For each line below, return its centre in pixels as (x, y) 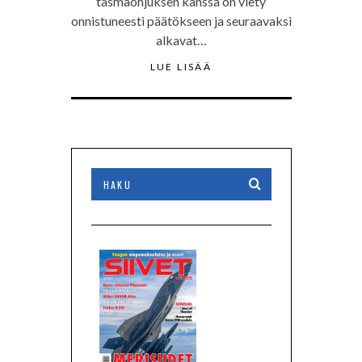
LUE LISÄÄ (181, 67)
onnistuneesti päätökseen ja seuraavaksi (181, 21)
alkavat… (181, 40)
